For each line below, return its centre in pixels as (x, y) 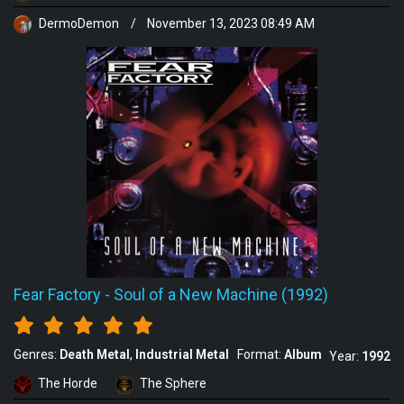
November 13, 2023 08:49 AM (231, 23)
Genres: (37, 354)
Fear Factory (57, 294)
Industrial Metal (182, 354)
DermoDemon (79, 23)
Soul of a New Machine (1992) (221, 294)
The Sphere (173, 383)
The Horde (68, 383)
